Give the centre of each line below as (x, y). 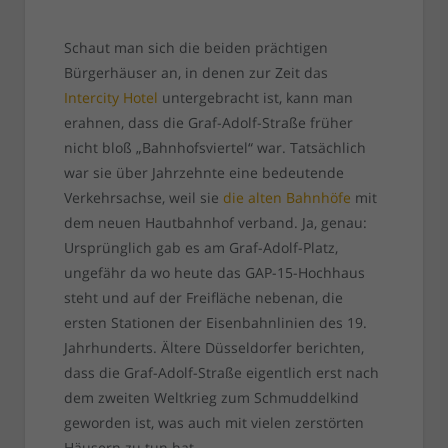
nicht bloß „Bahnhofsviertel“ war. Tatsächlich (214, 148)
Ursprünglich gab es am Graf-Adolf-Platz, (200, 248)
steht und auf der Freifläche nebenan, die (203, 298)
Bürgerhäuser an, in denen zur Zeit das (195, 73)
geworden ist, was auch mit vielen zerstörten (213, 423)
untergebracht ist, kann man (255, 98)
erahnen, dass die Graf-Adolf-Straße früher (208, 123)
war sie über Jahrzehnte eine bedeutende (203, 173)
